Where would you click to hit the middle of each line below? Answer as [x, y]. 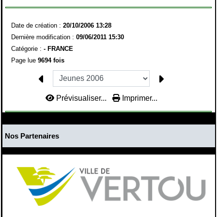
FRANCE [60, 49]
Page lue [24, 61]
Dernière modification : [43, 37]
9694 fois [51, 61]
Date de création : [37, 26]
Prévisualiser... [81, 98]
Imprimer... [139, 98]
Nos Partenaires [32, 136]
